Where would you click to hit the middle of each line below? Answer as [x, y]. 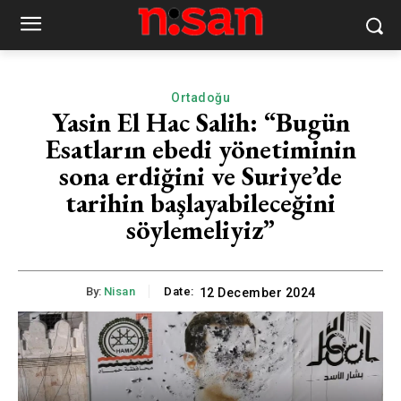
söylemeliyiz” [200, 230]
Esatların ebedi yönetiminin [200, 149]
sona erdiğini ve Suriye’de [200, 176]
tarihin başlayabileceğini [200, 203]
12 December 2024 [257, 293]
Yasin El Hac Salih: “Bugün [200, 122]
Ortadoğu [200, 98]
